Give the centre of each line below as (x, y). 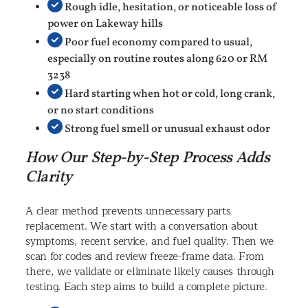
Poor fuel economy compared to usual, (158, 43)
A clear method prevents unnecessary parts (128, 211)
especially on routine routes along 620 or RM (158, 59)
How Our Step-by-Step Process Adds (148, 158)
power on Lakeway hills (106, 24)
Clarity (49, 178)
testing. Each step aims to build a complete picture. (146, 287)
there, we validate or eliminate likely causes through (150, 272)
